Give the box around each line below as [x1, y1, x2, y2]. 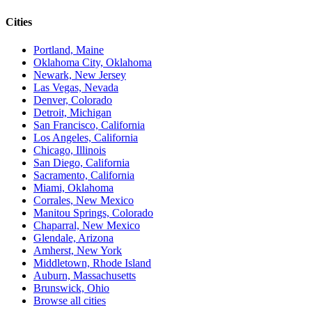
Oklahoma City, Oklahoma [33, 56, 152, 68]
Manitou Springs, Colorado [33, 206, 153, 219]
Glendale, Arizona [33, 231, 114, 244]
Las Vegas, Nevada [33, 81, 118, 93]
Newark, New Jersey [33, 68, 126, 81]
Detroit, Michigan [33, 106, 111, 118]
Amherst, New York [33, 244, 122, 256]
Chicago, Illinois [33, 143, 106, 156]
